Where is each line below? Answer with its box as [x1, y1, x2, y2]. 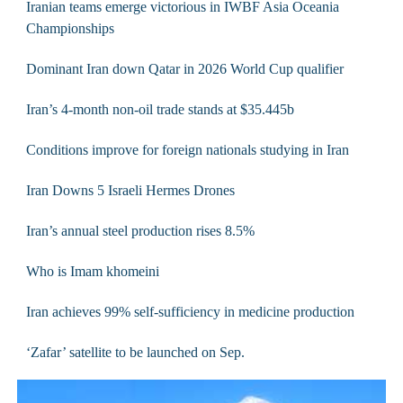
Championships [25, 20, 114, 36]
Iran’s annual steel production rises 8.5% [25, 222, 255, 238]
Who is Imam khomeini [25, 263, 159, 279]
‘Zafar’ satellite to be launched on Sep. [25, 344, 245, 360]
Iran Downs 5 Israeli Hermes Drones [25, 182, 235, 198]
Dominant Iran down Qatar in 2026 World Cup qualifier [25, 60, 344, 76]
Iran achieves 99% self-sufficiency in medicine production [25, 303, 354, 319]
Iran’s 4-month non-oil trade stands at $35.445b [25, 101, 294, 117]
